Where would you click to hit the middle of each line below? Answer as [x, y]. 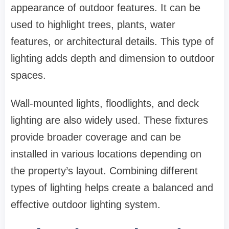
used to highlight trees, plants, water [93, 25]
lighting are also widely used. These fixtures [109, 120]
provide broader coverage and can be [96, 137]
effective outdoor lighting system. [86, 205]
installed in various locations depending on [106, 154]
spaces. [28, 75]
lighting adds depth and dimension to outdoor [113, 59]
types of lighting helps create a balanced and [112, 188]
